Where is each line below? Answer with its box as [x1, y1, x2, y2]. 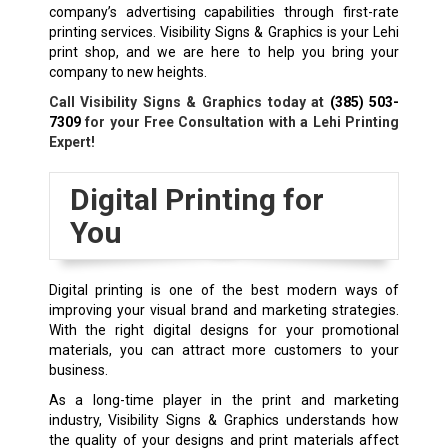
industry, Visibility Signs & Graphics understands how [48, 411, 400, 428]
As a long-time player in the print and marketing [48, 391, 400, 408]
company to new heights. [48, 63, 207, 80]
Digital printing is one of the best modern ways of [48, 281, 400, 298]
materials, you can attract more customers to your [48, 341, 400, 358]
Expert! [48, 133, 95, 150]
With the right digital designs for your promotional [48, 321, 400, 338]
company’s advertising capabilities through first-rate [48, 3, 400, 20]
